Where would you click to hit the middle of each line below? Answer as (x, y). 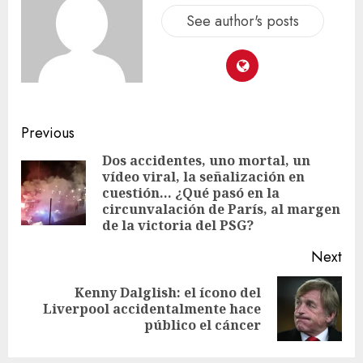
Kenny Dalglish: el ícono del (168, 292)
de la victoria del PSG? (178, 225)
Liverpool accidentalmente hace (152, 308)
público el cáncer (203, 325)
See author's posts (242, 21)
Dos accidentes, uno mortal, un (206, 160)
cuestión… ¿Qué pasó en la (191, 192)
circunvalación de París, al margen (221, 209)
